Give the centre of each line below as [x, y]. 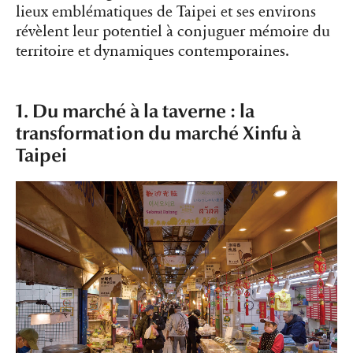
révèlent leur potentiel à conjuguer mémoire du [173, 32]
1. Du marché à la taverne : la [135, 112]
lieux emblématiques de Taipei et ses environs [166, 12]
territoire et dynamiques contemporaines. [152, 52]
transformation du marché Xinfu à [158, 134]
